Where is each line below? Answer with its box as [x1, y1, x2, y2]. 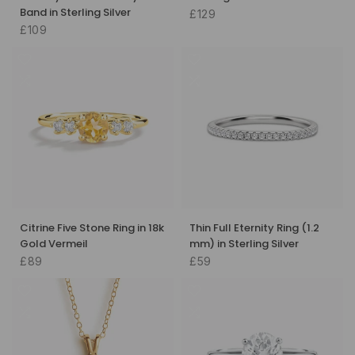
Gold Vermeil [20, 235, 88, 251]
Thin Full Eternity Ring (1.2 [189, 219, 319, 235]
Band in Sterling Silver [20, 4, 131, 20]
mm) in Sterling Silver [189, 235, 299, 251]
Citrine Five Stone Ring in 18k [20, 219, 164, 235]
